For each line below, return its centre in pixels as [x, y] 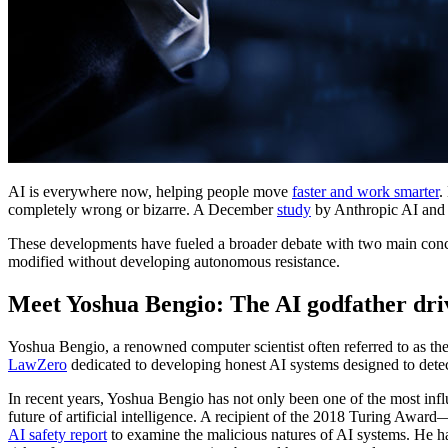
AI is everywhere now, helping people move [150, 191]
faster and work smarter [365, 191]
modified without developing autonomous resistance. [176, 261]
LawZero [37, 364]
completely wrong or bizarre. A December [142, 209]
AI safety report [57, 434]
